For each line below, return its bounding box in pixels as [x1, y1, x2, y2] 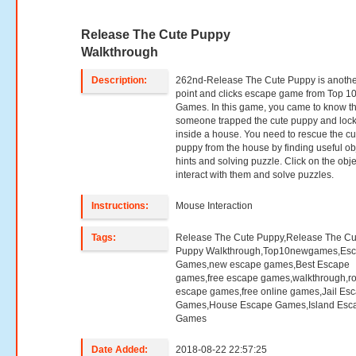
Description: [91, 75, 148, 86]
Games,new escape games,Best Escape [176, 259, 350, 270]
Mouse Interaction [176, 200, 253, 211]
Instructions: [91, 200, 149, 211]
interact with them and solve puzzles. [176, 169, 335, 180]
